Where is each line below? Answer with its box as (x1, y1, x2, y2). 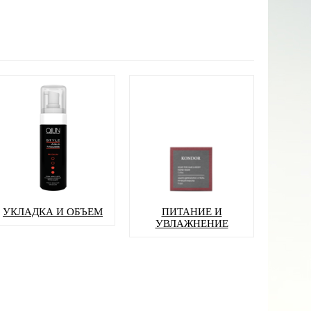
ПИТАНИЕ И (161, 206, 222, 218)
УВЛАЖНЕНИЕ (155, 218, 228, 230)
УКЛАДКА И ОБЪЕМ (3, 206, 103, 218)
